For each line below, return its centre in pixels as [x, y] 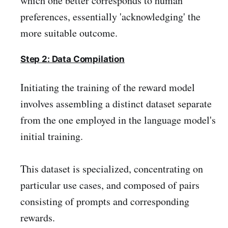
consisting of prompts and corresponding [105, 201]
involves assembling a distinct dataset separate [116, 103]
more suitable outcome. [69, 33]
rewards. [38, 217]
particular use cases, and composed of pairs [110, 185]
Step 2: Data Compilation [73, 59]
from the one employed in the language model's [118, 120]
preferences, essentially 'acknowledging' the [110, 17]
